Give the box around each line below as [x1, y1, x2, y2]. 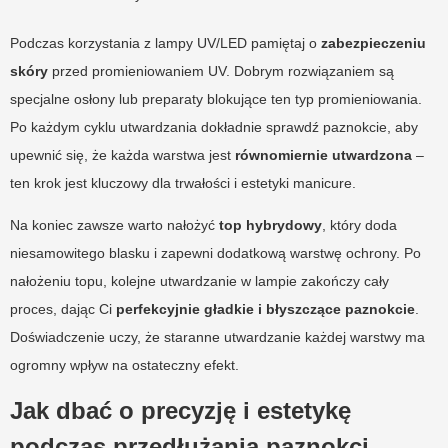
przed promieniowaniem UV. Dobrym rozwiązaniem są [48, 62, 394, 79]
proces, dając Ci [10, 300, 116, 317]
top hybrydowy [219, 216, 322, 233]
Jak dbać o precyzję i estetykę [10, 396, 351, 424]
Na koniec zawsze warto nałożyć [10, 216, 219, 233]
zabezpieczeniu [321, 34, 426, 51]
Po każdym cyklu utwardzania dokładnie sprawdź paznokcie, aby [10, 118, 418, 135]
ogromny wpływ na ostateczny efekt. [10, 356, 239, 373]
